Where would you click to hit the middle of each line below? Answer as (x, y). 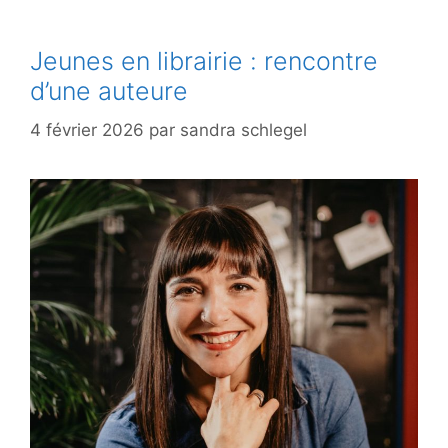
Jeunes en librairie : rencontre (204, 61)
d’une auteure (109, 91)
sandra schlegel (243, 129)
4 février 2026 (87, 129)
